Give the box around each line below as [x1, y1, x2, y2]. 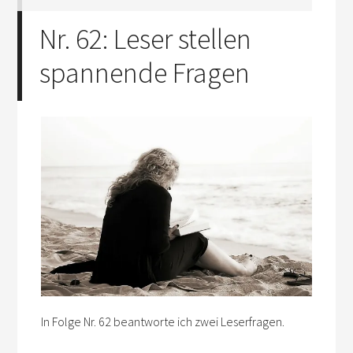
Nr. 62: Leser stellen [39, 21, 252, 57]
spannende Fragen [39, 55, 251, 91]
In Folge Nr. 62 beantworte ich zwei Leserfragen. [41, 313, 285, 329]
